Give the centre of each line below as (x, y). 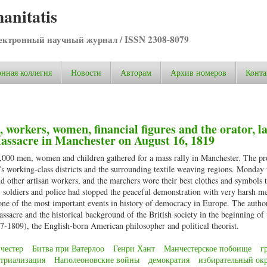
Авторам (136, 72)
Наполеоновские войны (97, 260)
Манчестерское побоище (208, 249)
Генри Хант (134, 249)
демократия (169, 260)
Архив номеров (198, 72)
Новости (86, 72)
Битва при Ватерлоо (68, 249)
